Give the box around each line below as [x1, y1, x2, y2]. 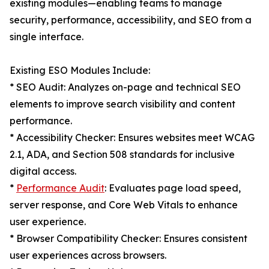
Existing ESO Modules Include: [10, 64, 150, 77]
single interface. [10, 31, 83, 43]
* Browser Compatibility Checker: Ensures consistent [10, 232, 247, 245]
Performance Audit [16, 182, 104, 195]
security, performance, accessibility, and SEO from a [10, 14, 252, 26]
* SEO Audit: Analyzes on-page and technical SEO [10, 81, 241, 94]
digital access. [10, 165, 76, 178]
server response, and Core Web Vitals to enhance [10, 199, 238, 211]
